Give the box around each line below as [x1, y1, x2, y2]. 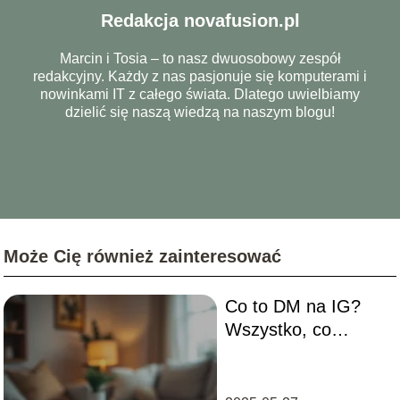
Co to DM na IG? [224, 296, 361, 316]
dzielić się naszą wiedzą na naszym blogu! [65, 104, 335, 120]
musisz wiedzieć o [224, 342, 368, 362]
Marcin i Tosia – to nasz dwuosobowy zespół [59, 50, 341, 66]
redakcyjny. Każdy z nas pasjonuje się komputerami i [33, 68, 367, 84]
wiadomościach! [224, 365, 351, 386]
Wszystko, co [224, 319, 331, 339]
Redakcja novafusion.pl [100, 10, 300, 30]
